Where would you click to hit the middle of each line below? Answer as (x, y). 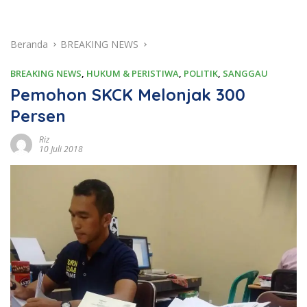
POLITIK (201, 73)
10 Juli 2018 (61, 149)
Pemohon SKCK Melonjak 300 (128, 94)
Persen (38, 115)
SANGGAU (245, 73)
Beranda (29, 44)
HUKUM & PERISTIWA (133, 73)
